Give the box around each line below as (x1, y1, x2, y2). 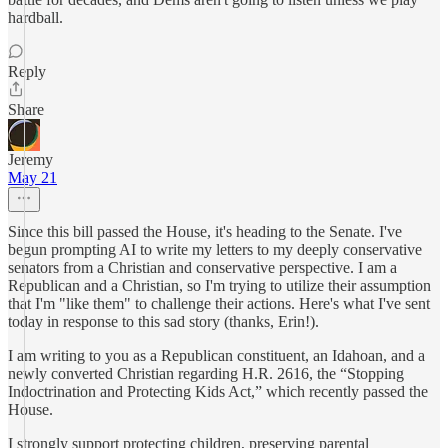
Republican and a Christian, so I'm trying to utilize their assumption (8, 277, 431, 294)
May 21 (8, 169, 57, 186)
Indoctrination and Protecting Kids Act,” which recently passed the (8, 383, 428, 400)
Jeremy (8, 151, 53, 168)
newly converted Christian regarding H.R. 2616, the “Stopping (8, 365, 404, 382)
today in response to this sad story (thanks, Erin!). (8, 313, 319, 330)
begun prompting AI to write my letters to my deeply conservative (8, 241, 422, 258)
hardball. (8, 9, 63, 26)
